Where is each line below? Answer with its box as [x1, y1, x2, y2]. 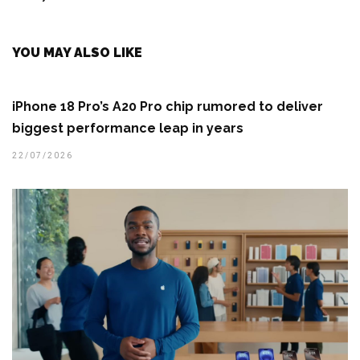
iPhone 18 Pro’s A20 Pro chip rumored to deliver [12, 99, 323, 115]
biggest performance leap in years [12, 121, 243, 137]
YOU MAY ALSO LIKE [12, 45, 142, 61]
